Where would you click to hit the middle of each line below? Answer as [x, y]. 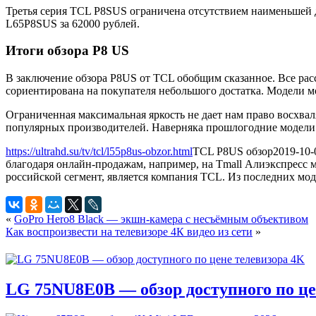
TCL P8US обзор [233, 152]
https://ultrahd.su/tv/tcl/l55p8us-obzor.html [99, 152]
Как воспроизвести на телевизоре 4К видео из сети [129, 232]
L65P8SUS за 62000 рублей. [73, 23]
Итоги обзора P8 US [67, 51]
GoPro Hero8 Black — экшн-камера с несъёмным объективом [161, 219]
